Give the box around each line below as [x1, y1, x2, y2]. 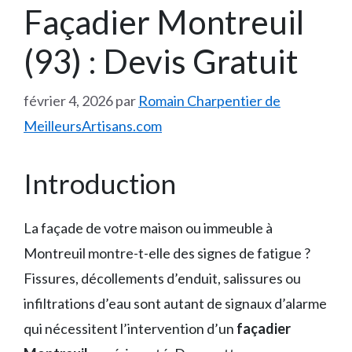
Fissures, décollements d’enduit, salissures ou [24, 269, 301, 287]
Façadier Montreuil [24, 2, 304, 42]
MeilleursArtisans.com [24, 117, 162, 134]
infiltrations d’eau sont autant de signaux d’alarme [24, 295, 327, 312]
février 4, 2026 [24, 92, 113, 109]
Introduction [24, 167, 176, 200]
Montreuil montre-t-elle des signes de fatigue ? [24, 244, 310, 262]
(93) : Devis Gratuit [24, 42, 299, 81]
